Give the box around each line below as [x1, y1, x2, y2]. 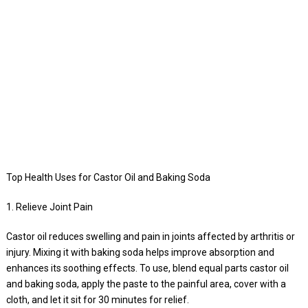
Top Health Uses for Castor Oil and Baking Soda [5, 171, 210, 183]
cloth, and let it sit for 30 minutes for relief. [5, 294, 189, 305]
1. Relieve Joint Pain [5, 201, 93, 212]
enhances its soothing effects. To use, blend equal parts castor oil [5, 262, 289, 274]
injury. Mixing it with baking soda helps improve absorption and [5, 246, 274, 258]
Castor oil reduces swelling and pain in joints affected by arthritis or [5, 230, 295, 242]
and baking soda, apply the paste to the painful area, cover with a [5, 278, 286, 289]
